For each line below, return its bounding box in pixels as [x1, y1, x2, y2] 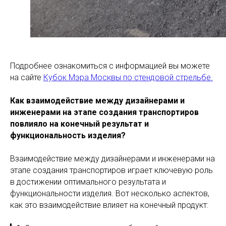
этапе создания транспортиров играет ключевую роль [10, 165, 213, 175]
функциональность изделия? [10, 131, 126, 140]
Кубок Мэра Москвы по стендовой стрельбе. [43, 73, 213, 82]
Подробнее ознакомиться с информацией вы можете [10, 61, 210, 71]
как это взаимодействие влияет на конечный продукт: [10, 200, 208, 210]
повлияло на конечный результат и [10, 119, 149, 129]
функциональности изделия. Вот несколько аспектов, [10, 189, 209, 198]
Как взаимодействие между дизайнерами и [10, 96, 185, 105]
